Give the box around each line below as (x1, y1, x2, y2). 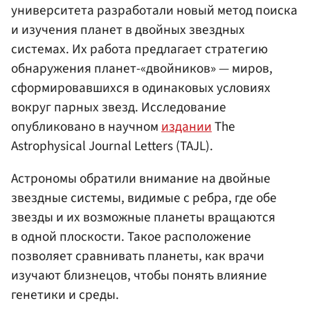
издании (161, 117, 212, 137)
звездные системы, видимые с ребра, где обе (11, 188, 277, 208)
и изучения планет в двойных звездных (11, 20, 245, 40)
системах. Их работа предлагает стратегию (11, 39, 268, 60)
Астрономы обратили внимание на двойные (11, 169, 271, 189)
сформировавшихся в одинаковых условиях (11, 78, 271, 98)
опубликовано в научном (11, 117, 161, 137)
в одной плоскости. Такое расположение (11, 227, 251, 247)
